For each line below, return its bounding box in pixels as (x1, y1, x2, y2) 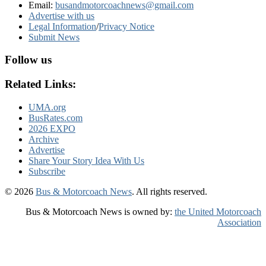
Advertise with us (28, 10, 94, 21)
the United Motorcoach (175, 206, 261, 217)
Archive (28, 134, 59, 144)
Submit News (28, 31, 80, 42)
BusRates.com (28, 112, 83, 123)
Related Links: (5, 78, 76, 91)
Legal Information (28, 21, 96, 31)
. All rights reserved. (132, 186, 207, 197)
